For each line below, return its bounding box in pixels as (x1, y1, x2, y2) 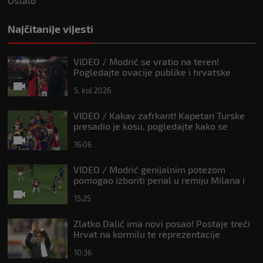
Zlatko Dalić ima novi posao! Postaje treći (73, 218, 250, 230)
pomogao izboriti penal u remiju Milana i (73, 174, 245, 186)
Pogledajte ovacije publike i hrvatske (73, 66, 231, 78)
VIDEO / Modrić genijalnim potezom (73, 164, 225, 176)
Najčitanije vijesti (8, 22, 93, 36)
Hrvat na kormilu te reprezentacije (73, 228, 220, 240)
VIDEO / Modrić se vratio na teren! (73, 56, 219, 68)
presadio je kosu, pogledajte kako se (73, 120, 228, 132)
